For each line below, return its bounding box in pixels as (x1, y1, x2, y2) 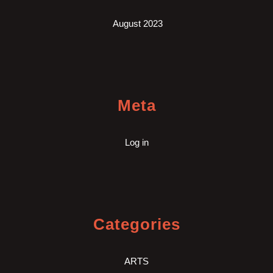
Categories (93, 214, 180, 233)
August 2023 (113, 18, 163, 29)
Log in (124, 136, 149, 147)
